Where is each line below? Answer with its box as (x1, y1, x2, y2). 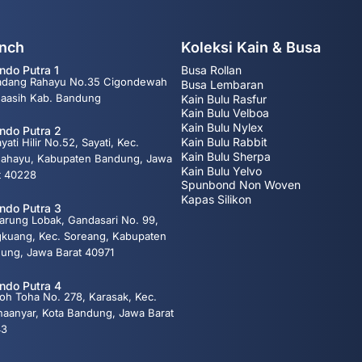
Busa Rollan (181, 62, 242, 77)
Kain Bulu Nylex (181, 120, 263, 135)
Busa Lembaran (181, 77, 263, 91)
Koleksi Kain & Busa (181, 39, 321, 57)
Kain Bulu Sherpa (181, 149, 271, 163)
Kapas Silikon (181, 192, 251, 207)
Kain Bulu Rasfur (181, 91, 267, 106)
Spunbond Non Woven (181, 178, 301, 192)
